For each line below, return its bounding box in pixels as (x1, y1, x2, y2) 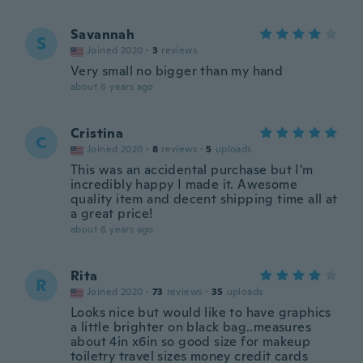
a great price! (70, 205, 153, 222)
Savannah (70, 26, 135, 43)
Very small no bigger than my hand (70, 62, 284, 79)
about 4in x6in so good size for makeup (70, 333, 311, 350)
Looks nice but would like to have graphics (70, 304, 331, 321)
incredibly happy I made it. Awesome (70, 176, 297, 193)
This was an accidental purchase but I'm (70, 161, 314, 178)
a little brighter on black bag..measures (70, 318, 311, 335)
